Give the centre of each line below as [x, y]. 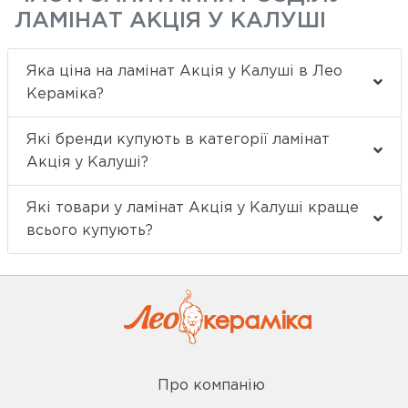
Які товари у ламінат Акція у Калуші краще [192, 209]
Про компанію [211, 385]
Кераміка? [65, 95]
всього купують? [89, 231]
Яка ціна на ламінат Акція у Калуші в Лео [184, 72]
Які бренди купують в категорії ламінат [178, 140]
